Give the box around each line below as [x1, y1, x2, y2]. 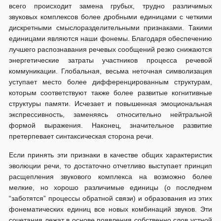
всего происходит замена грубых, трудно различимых [9, 2, 212, 10]
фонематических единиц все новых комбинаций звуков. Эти [9, 205, 212, 213]
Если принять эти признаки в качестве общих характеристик [9, 151, 212, 159]
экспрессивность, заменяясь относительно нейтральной [9, 110, 212, 118]
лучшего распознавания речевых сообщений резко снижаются [9, 45, 212, 53]
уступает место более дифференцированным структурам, [9, 78, 212, 86]
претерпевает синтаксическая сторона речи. [9, 132, 153, 140]
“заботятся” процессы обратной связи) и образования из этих [9, 194, 212, 202]
